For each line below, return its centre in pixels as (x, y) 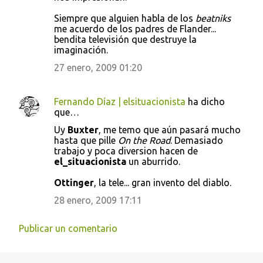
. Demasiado (197, 140)
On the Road (144, 140)
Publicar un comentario (68, 228)
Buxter (83, 130)
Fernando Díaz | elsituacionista (120, 102)
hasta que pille (86, 140)
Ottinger (74, 183)
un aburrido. (153, 161)
